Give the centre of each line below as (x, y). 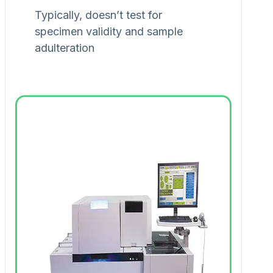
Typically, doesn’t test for (98, 15)
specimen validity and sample (109, 32)
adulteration (65, 48)
